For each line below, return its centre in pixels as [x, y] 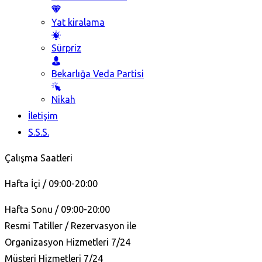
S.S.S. [39, 132]
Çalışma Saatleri [39, 158]
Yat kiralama [78, 22]
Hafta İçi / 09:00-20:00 [51, 183]
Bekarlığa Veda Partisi [98, 73]
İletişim [43, 116]
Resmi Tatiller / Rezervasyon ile [70, 225]
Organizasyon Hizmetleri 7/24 [68, 242]
